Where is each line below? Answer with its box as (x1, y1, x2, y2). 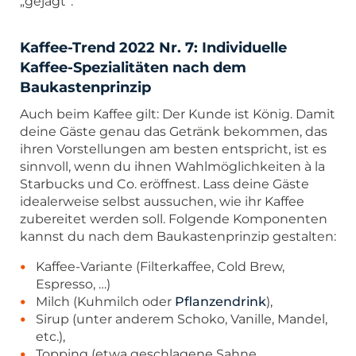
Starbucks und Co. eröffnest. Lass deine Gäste (20, 176, 309, 192)
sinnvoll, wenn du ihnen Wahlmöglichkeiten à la (20, 158, 325, 174)
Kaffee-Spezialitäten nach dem (20, 58, 246, 76)
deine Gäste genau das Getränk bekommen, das (20, 123, 327, 139)
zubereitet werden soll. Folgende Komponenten (20, 211, 327, 226)
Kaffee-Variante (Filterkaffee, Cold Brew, (36, 258, 284, 274)
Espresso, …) (36, 276, 110, 292)
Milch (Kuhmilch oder (36, 293, 175, 309)
